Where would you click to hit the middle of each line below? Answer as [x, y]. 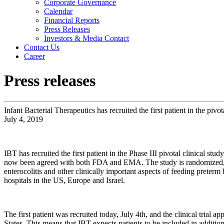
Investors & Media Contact [86, 38]
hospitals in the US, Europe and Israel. [64, 180]
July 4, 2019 [23, 119]
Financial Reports [72, 20]
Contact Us [42, 47]
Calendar [58, 11]
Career [34, 56]
